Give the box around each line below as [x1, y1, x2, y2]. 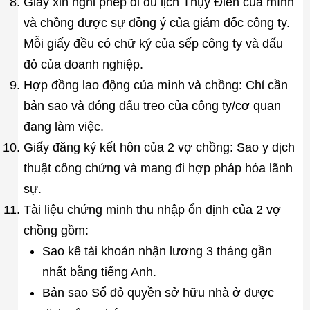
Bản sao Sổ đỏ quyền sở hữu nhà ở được [42, 285, 274, 300]
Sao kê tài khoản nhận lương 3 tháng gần [42, 244, 272, 258]
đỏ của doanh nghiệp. [23, 57, 143, 71]
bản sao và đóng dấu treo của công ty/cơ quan [23, 98, 281, 113]
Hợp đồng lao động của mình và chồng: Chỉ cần [23, 77, 288, 92]
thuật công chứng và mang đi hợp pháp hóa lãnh [23, 161, 293, 175]
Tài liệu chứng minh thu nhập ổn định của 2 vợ [23, 202, 281, 217]
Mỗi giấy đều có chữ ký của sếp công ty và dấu [23, 36, 283, 51]
